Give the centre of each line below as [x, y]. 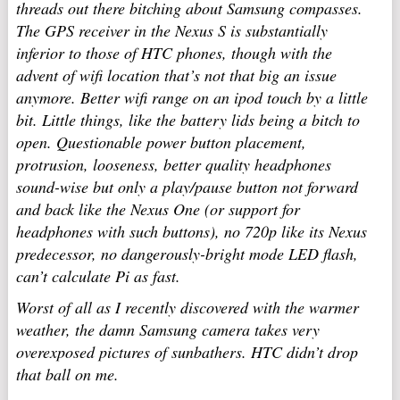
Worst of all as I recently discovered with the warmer [187, 307]
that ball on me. [67, 374]
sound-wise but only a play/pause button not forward [187, 187]
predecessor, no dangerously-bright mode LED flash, [187, 254]
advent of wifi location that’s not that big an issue [176, 75]
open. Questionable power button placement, [161, 142]
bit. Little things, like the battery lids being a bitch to [187, 120]
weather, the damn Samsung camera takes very [167, 329]
